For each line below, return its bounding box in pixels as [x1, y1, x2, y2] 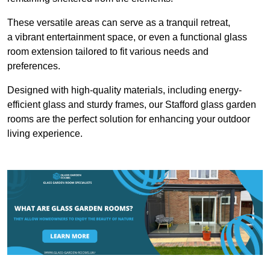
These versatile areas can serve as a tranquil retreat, [7, 17, 230, 28]
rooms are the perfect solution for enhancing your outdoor [7, 113, 250, 124]
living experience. [7, 128, 83, 139]
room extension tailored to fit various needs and [7, 46, 209, 57]
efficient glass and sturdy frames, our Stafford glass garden [7, 99, 256, 110]
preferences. [7, 60, 60, 71]
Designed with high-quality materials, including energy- [7, 84, 242, 95]
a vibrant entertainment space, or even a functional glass [7, 31, 247, 42]
